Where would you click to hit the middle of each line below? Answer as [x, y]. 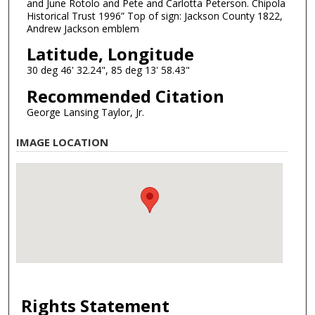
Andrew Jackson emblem [83, 28]
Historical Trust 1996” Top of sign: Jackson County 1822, [154, 15]
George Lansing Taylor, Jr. [85, 112]
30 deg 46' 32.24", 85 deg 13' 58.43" [108, 70]
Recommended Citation [125, 96]
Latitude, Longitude [110, 54]
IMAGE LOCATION [63, 142]
